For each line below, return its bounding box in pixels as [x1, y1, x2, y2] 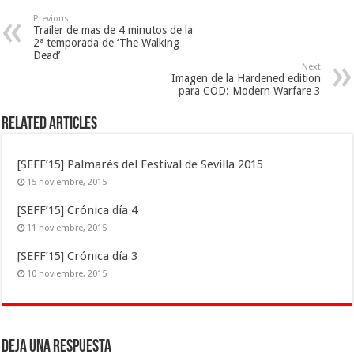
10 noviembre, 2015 [27, 269, 107, 280]
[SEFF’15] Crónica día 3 [17, 249, 138, 264]
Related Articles [2, 115, 98, 134]
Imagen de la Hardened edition [171, 72, 321, 85]
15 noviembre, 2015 [27, 177, 107, 188]
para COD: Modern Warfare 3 [178, 85, 321, 98]
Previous [33, 13, 70, 24]
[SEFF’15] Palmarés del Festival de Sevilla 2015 [17, 157, 264, 172]
